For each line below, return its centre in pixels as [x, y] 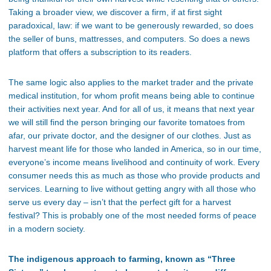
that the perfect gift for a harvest [168, 202]
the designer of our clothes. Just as [184, 136]
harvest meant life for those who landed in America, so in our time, [135, 149]
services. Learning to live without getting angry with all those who [132, 189]
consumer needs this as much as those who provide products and [134, 176]
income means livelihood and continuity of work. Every [155, 162]
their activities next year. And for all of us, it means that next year [132, 109]
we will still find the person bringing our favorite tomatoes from [127, 122]
